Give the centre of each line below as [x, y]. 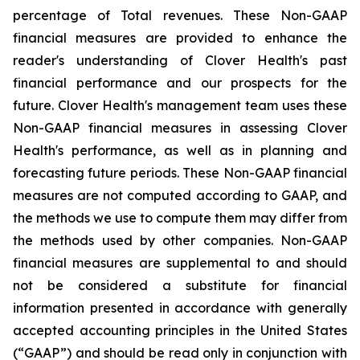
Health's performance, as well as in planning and [180, 150]
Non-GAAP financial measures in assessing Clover [180, 128]
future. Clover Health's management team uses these [180, 105]
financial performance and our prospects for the [180, 83]
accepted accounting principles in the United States [180, 330]
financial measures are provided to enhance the [180, 38]
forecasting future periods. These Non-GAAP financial [180, 173]
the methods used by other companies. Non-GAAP [180, 240]
